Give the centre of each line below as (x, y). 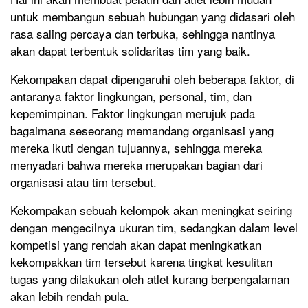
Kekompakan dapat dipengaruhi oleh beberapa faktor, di (152, 79)
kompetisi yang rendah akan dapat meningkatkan (136, 245)
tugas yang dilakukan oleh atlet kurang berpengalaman (150, 279)
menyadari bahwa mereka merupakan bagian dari (136, 165)
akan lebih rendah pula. (70, 296)
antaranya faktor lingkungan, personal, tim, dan (131, 96)
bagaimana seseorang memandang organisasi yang (142, 131)
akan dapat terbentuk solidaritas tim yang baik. (130, 51)
